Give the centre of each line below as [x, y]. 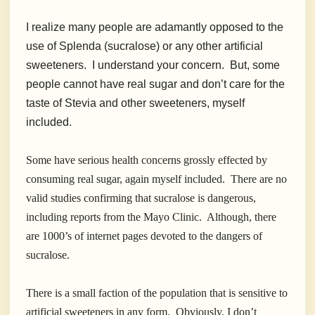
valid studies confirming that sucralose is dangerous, [141, 198]
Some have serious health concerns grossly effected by [147, 160]
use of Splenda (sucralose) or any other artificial [144, 46]
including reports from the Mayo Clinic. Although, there [151, 217]
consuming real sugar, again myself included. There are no [156, 179]
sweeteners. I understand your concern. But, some [153, 65]
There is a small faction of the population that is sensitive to [157, 293]
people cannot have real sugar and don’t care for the [155, 84]
